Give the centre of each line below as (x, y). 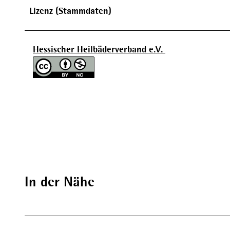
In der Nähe (60, 182)
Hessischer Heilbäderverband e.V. (99, 49)
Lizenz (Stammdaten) (70, 11)
